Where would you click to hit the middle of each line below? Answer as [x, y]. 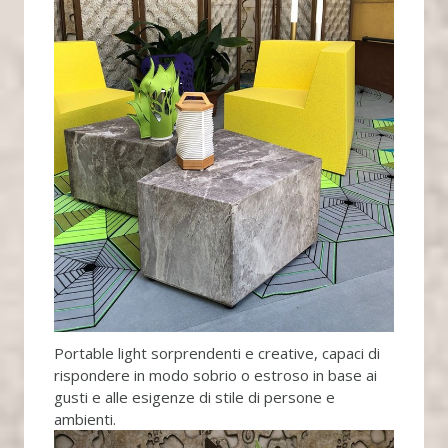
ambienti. [84, 419]
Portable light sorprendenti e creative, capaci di [216, 353]
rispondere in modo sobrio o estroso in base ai [215, 375]
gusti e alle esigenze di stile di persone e [194, 397]
